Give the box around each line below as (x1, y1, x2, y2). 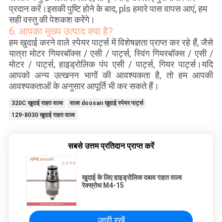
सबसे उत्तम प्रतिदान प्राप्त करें (68, 141, 154, 151)
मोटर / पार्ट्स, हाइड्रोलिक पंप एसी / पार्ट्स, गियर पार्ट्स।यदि (8, 59, 214, 70)
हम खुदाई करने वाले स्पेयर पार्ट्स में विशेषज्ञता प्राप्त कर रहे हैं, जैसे (8, 37, 214, 48)
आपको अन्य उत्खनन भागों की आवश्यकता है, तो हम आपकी (8, 70, 214, 81)
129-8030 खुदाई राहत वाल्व (11, 111, 75, 119)
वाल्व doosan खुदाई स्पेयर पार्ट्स (69, 100, 143, 107)
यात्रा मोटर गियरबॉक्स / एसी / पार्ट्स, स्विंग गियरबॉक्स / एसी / (8, 48, 214, 59)
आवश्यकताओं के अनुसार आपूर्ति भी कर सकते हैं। (8, 81, 159, 92)
